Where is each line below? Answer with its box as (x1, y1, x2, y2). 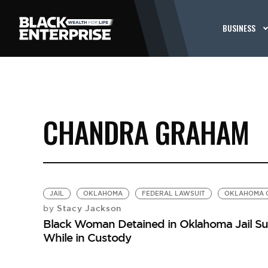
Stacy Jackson (54, 203, 122, 214)
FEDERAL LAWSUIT (141, 190, 205, 197)
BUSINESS (223, 22, 256, 34)
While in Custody (42, 230, 131, 245)
